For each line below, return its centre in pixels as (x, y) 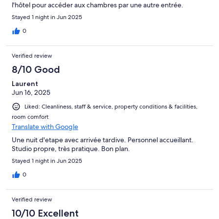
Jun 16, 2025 (31, 92)
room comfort (30, 117)
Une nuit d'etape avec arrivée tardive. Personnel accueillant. (103, 140)
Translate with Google (45, 126)
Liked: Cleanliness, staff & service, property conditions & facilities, (111, 106)
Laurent (25, 83)
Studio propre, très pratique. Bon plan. (71, 148)
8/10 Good (36, 69)
